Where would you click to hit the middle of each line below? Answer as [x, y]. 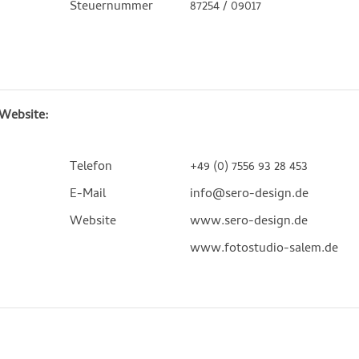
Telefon [91, 167]
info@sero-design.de [250, 194]
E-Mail [88, 194]
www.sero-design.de [249, 222]
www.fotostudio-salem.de [264, 249]
